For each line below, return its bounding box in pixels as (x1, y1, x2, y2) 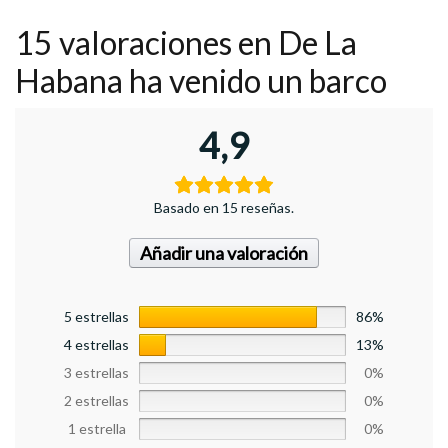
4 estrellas (64, 336, 130, 354)
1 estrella (67, 420, 126, 438)
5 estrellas (64, 308, 130, 326)
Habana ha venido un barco (15, 61, 387, 101)
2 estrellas (64, 392, 130, 410)
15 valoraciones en (15, 23, 278, 63)
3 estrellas (64, 364, 130, 382)
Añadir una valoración (140, 242, 308, 265)
